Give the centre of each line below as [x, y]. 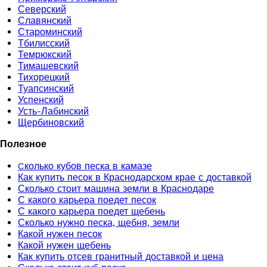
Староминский [50, 32]
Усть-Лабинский [53, 111]
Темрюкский [45, 55]
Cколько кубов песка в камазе [85, 166]
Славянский [45, 21]
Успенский [41, 100]
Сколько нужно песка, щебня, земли [99, 223]
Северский [42, 9]
